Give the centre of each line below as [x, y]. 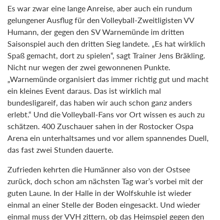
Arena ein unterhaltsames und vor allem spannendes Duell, [108, 138]
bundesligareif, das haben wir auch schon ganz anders [100, 102]
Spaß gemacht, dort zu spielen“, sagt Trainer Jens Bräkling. [106, 55]
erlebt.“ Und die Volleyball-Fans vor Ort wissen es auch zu [106, 114]
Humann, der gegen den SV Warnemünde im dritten [96, 32]
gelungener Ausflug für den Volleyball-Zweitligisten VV [101, 20]
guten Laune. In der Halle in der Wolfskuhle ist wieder [99, 193]
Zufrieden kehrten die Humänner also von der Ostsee [99, 169]
